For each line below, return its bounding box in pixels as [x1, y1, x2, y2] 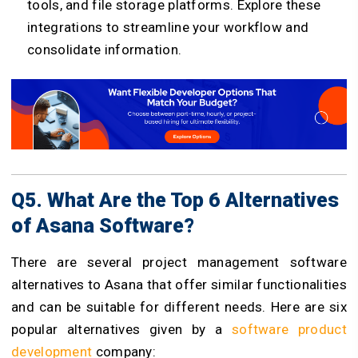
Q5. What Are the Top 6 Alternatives [11, 189, 339, 213]
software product [231, 321, 347, 338]
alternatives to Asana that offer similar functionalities [11, 276, 347, 293]
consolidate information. [27, 42, 182, 58]
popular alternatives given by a [11, 321, 232, 338]
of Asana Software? [11, 214, 199, 238]
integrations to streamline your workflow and [27, 19, 309, 36]
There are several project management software [11, 254, 347, 271]
